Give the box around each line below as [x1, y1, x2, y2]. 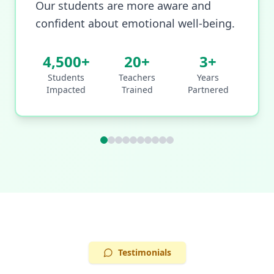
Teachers [119, 71, 155, 83]
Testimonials [117, 246, 171, 258]
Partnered [187, 83, 229, 95]
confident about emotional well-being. [35, 15, 235, 31]
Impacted [46, 83, 86, 95]
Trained [121, 83, 153, 95]
